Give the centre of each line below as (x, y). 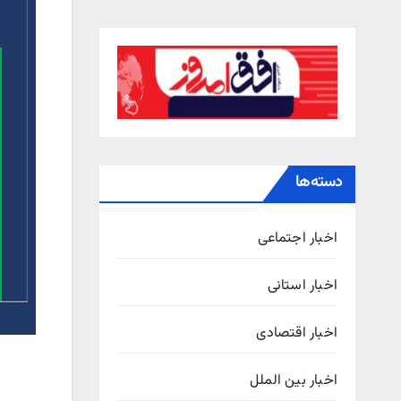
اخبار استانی (302, 286)
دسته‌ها (319, 183)
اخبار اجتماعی (298, 239)
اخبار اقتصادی (297, 334)
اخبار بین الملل (294, 381)
